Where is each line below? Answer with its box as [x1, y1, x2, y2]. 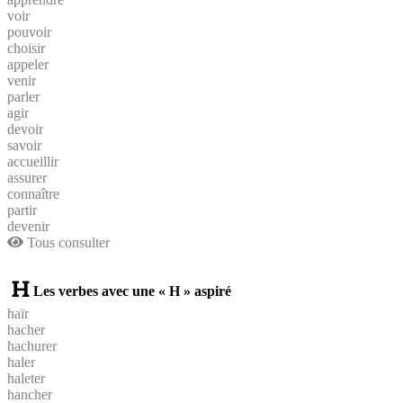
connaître [7, 185, 59, 201]
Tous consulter [23, 234, 110, 250]
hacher [7, 321, 45, 337]
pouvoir [7, 23, 51, 40]
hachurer [7, 337, 57, 354]
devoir [7, 121, 43, 137]
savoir [7, 137, 41, 153]
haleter [7, 370, 45, 386]
